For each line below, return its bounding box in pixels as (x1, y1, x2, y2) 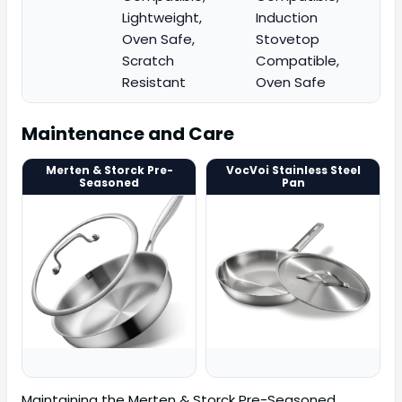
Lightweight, (122, 8, 202, 28)
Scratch (122, 51, 174, 71)
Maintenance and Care (22, 121, 234, 147)
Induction (256, 8, 318, 28)
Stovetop (256, 30, 319, 49)
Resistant (122, 73, 186, 92)
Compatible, (256, 51, 339, 71)
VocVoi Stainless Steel (225, 162, 361, 179)
